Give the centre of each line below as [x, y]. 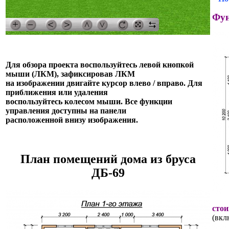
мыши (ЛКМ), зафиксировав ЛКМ [70, 74]
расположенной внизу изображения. [72, 120]
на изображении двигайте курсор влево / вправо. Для [104, 83]
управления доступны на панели [66, 110]
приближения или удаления [57, 92]
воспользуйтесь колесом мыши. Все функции [89, 101]
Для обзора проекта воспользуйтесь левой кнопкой [100, 64]
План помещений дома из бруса [108, 159]
